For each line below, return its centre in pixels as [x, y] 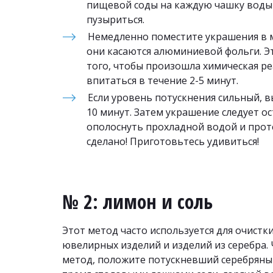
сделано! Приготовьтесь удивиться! [173, 141]
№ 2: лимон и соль [137, 201]
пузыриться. [115, 19]
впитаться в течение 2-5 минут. [162, 80]
